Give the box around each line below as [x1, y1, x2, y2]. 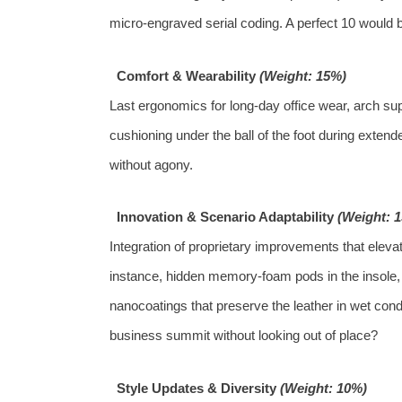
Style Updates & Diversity [116, 380, 276, 396]
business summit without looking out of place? [109, 328, 378, 344]
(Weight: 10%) [279, 380, 367, 396]
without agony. [109, 156, 193, 172]
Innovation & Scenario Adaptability [116, 209, 334, 225]
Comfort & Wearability [116, 67, 256, 83]
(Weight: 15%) [258, 67, 346, 83]
